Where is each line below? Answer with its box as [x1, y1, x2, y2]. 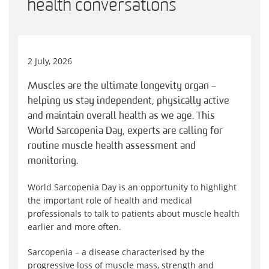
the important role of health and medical [28, 195, 192, 207]
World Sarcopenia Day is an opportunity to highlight [28, 181, 237, 193]
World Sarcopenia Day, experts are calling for [28, 126, 223, 137]
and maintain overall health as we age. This [28, 111, 215, 122]
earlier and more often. [28, 221, 121, 233]
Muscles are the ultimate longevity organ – [28, 81, 216, 92]
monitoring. [28, 156, 78, 167]
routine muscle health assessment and [28, 141, 196, 152]
